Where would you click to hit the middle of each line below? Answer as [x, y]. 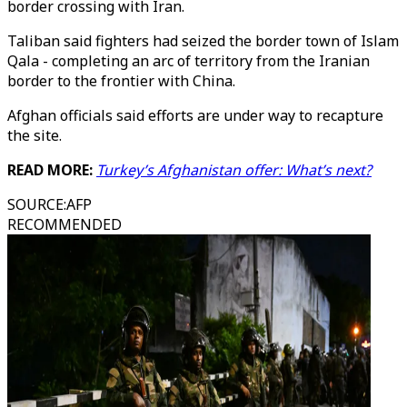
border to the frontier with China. [121, 81]
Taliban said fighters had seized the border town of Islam [203, 41]
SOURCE [35, 204]
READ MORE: [52, 170]
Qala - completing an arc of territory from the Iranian [189, 61]
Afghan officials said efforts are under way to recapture [195, 115]
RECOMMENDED [65, 224]
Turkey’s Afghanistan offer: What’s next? [234, 170]
